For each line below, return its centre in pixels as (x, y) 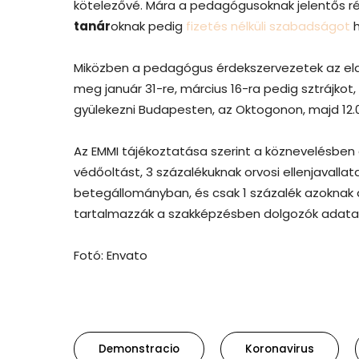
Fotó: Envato (111, 255)
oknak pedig (148, 26)
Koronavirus (280, 349)
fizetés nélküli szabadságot (268, 26)
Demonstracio (139, 349)
